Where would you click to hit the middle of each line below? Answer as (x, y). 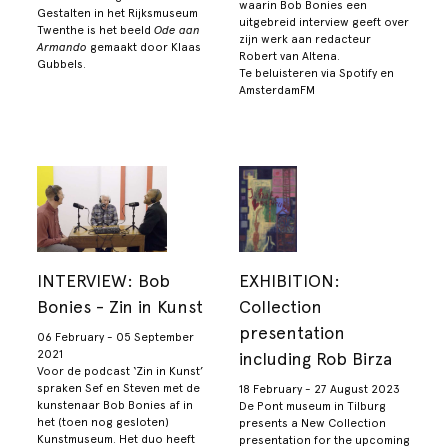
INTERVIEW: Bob (104, 281)
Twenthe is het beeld (96, 30)
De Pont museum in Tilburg (312, 405)
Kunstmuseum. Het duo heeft (116, 438)
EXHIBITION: (289, 281)
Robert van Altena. (289, 56)
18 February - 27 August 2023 (319, 388)
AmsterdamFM (277, 90)
